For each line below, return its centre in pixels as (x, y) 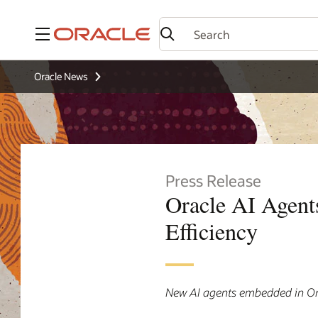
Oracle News (61, 76)
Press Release (213, 181)
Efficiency (212, 231)
